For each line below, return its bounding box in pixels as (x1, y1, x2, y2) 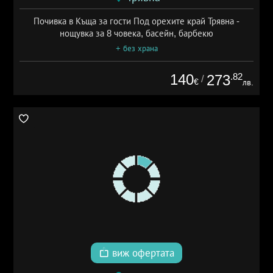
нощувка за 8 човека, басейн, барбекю (60, 27, 213, 38)
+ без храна (115, 43, 158, 53)
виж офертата (109, 247, 174, 260)
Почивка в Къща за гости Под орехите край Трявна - (34, 15, 239, 26)
